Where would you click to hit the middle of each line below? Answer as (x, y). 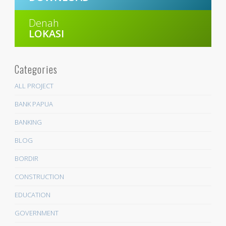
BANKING (28, 122)
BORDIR (26, 159)
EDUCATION (32, 195)
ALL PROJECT (34, 86)
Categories (36, 69)
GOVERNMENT (36, 213)
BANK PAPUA (34, 104)
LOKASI (47, 34)
